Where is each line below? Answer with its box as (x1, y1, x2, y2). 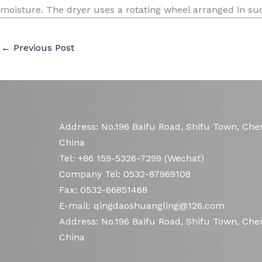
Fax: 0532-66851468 (59, 184, 147, 195)
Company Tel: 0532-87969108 (59, 168, 191, 180)
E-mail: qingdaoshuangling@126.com (59, 199, 225, 211)
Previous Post (11, 42, 74, 54)
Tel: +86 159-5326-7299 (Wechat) (59, 152, 204, 164)
